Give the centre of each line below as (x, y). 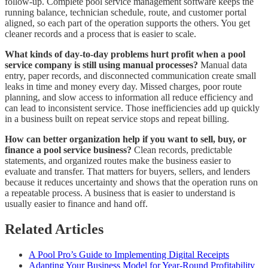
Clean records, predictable (182, 150)
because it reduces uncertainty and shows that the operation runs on (131, 182)
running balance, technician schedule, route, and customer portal (126, 12)
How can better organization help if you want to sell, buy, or (126, 139)
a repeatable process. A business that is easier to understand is (120, 193)
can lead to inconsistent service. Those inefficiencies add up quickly (132, 108)
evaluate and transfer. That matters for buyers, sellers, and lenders (127, 171)
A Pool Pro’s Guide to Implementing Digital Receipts (129, 254)
